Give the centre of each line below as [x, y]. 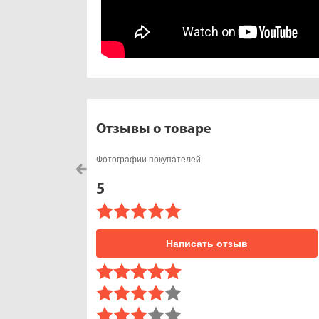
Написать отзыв [207, 244]
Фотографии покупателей [148, 159]
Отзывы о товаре [154, 129]
